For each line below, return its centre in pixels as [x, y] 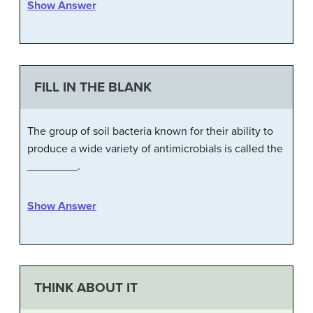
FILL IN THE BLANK [93, 87]
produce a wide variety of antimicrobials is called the [155, 148]
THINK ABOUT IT [86, 287]
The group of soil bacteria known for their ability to [150, 131]
